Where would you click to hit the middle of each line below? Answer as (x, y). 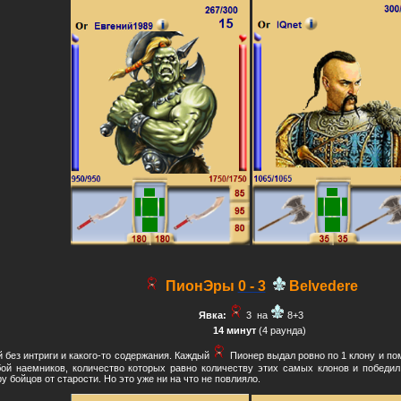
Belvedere (323, 286)
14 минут (233, 330)
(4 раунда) (281, 330)
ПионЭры (200, 286)
